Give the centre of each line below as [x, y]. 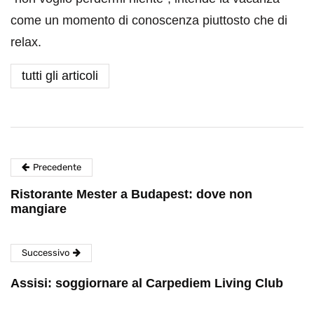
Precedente [57, 167]
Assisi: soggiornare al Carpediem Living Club [147, 283]
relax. [26, 42]
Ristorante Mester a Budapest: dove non [131, 194]
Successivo [46, 252]
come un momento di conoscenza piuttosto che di [149, 20]
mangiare [39, 209]
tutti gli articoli [60, 75]
